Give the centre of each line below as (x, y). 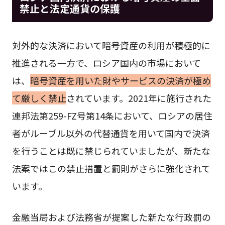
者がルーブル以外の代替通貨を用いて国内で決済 (111, 133)
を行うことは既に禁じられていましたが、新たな (111, 151)
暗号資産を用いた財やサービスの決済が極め (120, 81)
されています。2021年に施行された (139, 98)
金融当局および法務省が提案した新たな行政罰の (111, 217)
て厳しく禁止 (39, 98)
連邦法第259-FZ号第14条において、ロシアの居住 (112, 116)
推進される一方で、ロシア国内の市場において (106, 63)
